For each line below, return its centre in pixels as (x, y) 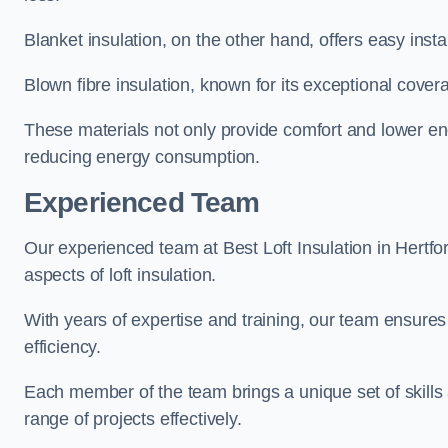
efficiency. (63, 347)
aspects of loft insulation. (120, 275)
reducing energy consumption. (142, 157)
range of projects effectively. (133, 419)
